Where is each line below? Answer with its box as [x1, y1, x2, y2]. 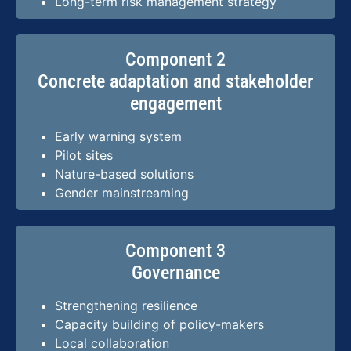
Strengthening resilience [55, 297, 197, 313]
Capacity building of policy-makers [55, 316, 264, 332]
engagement [129, 92, 222, 114]
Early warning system [55, 128, 182, 144]
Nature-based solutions [55, 165, 194, 182]
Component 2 [125, 48, 226, 71]
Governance [131, 261, 220, 284]
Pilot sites [55, 147, 113, 163]
